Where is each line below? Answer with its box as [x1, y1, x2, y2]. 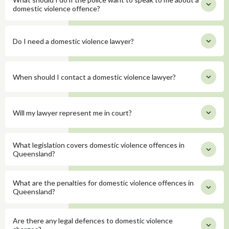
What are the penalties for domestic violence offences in [13, 178, 194, 187]
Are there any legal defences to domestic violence [13, 216, 173, 225]
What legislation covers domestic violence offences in [13, 141, 185, 149]
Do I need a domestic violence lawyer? [13, 36, 134, 45]
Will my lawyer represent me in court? [13, 108, 132, 117]
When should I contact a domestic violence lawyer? [13, 72, 176, 81]
